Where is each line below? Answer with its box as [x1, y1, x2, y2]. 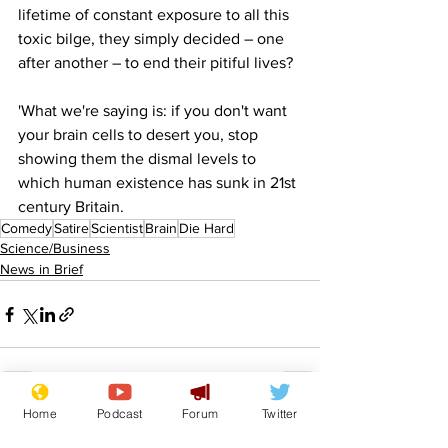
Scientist [91, 220, 143, 237]
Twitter [262, 405, 298, 421]
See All [277, 419, 320, 436]
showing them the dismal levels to [18, 150, 260, 168]
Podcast [97, 405, 143, 421]
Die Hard [179, 220, 234, 237]
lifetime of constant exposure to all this [18, 6, 293, 24]
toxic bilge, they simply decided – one [18, 30, 288, 48]
